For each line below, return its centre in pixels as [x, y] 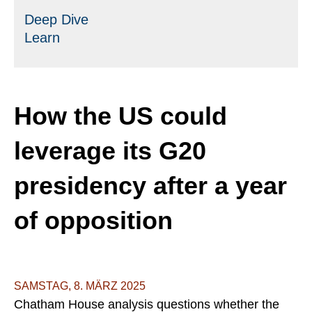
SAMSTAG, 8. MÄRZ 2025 [80, 286]
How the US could [120, 116]
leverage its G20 [110, 151]
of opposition [93, 221]
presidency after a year [150, 186]
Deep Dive [56, 20]
